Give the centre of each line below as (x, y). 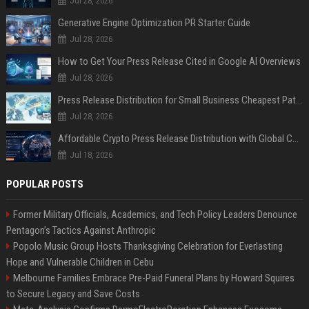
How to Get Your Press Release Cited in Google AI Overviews (179, 61)
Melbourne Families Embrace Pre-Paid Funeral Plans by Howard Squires (153, 278)
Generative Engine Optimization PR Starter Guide (154, 22)
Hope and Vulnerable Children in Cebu (80, 262)
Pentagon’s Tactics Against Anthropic (81, 230)
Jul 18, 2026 (91, 154)
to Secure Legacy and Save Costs (73, 293)
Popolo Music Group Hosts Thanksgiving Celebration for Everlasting (148, 246)
